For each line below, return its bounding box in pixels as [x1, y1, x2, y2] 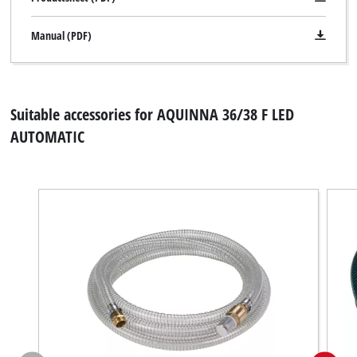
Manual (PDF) [30, 27, 92, 43]
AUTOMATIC [10, 125, 85, 148]
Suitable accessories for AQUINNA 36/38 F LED [10, 103, 295, 126]
